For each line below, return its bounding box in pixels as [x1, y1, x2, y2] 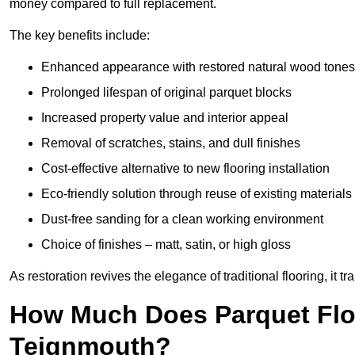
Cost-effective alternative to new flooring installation [41, 162, 330, 176]
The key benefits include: [10, 29, 150, 43]
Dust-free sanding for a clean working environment [41, 212, 323, 227]
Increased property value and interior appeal [41, 111, 288, 125]
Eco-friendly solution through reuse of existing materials [41, 187, 352, 201]
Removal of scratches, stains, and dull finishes [41, 136, 300, 151]
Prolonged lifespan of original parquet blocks [41, 86, 292, 100]
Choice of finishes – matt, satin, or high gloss [41, 238, 291, 252]
